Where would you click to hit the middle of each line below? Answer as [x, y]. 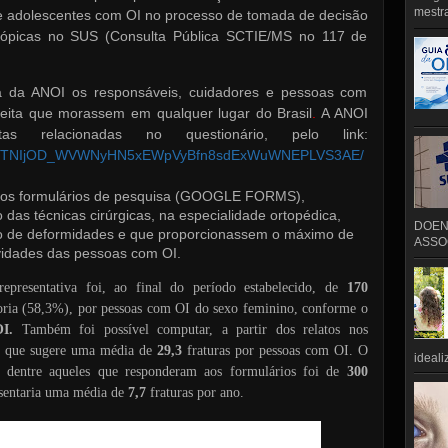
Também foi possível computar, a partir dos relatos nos [194, 329]
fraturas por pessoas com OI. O [274, 350]
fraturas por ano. [194, 392]
